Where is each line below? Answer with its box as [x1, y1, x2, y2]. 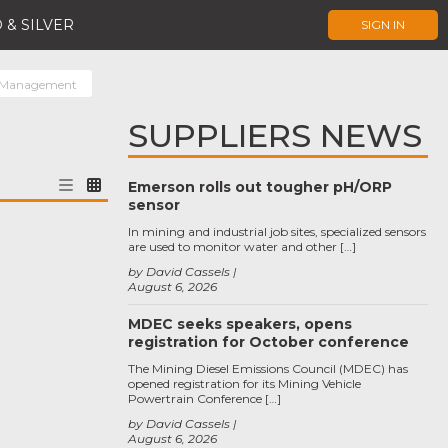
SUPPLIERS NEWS [128, 116, 422, 155]
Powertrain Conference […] [128, 391, 281, 406]
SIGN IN [361, 17, 405, 32]
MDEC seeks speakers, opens [128, 315, 352, 333]
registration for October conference [128, 333, 409, 351]
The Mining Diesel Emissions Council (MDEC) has [128, 361, 408, 376]
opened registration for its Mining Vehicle [128, 376, 361, 391]
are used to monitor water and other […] [128, 239, 356, 254]
